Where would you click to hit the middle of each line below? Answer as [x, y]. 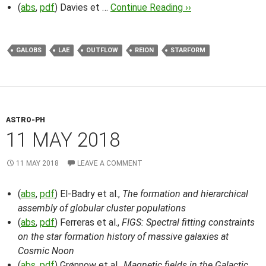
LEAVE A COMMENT [110, 163]
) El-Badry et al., [88, 194]
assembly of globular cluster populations [102, 208]
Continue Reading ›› [151, 7]
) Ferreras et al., [88, 222]
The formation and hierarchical [185, 194]
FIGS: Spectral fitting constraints [188, 222]
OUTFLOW [102, 50]
